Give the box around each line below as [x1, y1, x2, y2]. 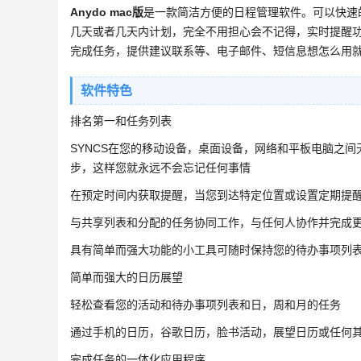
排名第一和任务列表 [70, 114, 172, 127]
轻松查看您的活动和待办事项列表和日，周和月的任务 [70, 298, 341, 311]
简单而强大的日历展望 [70, 271, 183, 284]
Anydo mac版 [70, 6, 143, 19]
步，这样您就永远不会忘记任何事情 [70, 161, 251, 174]
